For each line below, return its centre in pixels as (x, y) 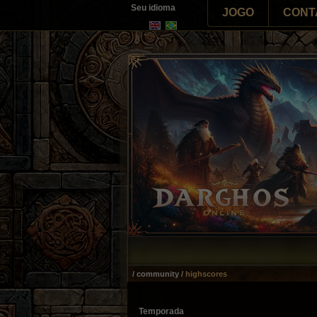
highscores (206, 274)
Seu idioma (153, 8)
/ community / (159, 274)
